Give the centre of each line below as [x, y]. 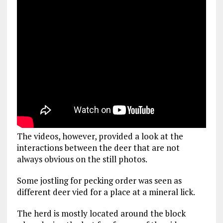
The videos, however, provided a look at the [100, 136]
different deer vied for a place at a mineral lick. [106, 192]
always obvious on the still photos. [82, 159]
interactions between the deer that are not [98, 147]
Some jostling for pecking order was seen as [99, 180]
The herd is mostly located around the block [101, 213]
